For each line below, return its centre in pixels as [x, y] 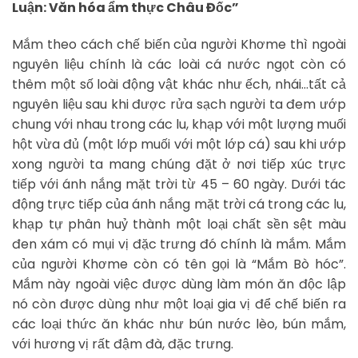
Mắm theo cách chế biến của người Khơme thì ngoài [179, 44]
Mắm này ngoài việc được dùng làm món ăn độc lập [179, 284]
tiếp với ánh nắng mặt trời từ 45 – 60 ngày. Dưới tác [179, 184]
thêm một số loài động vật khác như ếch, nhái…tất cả [179, 84]
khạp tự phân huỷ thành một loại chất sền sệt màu [179, 224]
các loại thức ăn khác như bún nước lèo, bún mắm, [179, 324]
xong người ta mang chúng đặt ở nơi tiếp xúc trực [179, 164]
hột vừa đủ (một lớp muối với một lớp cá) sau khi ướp [179, 144]
